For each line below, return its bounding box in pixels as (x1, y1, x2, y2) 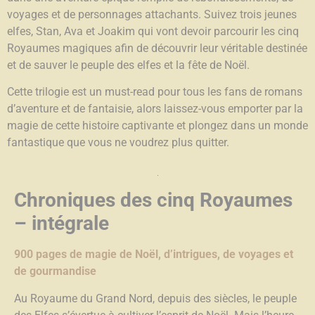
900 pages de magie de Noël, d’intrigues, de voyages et (14, 247, 293, 262)
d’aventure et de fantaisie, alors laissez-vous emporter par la (7, 102, 303, 116)
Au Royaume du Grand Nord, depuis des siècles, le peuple (14, 291, 297, 305)
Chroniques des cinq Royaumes (14, 188, 292, 212)
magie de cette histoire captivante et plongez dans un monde (7, 119, 308, 133)
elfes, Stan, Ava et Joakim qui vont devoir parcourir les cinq (7, 24, 299, 38)
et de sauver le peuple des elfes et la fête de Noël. (7, 58, 252, 72)
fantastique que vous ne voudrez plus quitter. (7, 136, 229, 150)
